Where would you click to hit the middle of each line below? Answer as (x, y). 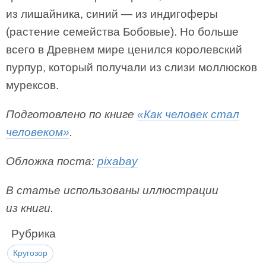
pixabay (118, 161)
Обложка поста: (52, 161)
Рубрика (34, 234)
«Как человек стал (188, 114)
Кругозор (30, 253)
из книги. (30, 208)
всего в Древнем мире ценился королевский (124, 50)
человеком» (38, 132)
